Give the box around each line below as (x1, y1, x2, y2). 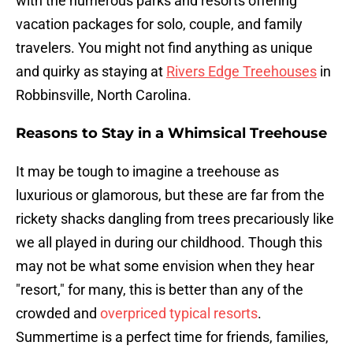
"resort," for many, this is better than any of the (16, 281, 303, 299)
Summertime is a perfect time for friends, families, (16, 329, 329, 346)
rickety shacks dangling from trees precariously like (16, 210, 334, 228)
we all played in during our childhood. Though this (16, 234, 322, 251)
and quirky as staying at (16, 63, 166, 80)
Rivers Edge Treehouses (166, 63, 317, 80)
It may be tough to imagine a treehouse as (16, 163, 279, 180)
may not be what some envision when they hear (16, 258, 314, 275)
